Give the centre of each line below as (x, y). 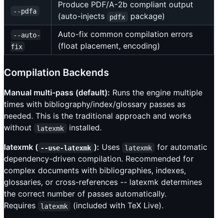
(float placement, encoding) (109, 46)
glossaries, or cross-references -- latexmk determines (103, 182)
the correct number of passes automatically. (85, 194)
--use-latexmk (66, 148)
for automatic (182, 147)
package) (146, 16)
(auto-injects (82, 16)
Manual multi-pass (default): (57, 93)
